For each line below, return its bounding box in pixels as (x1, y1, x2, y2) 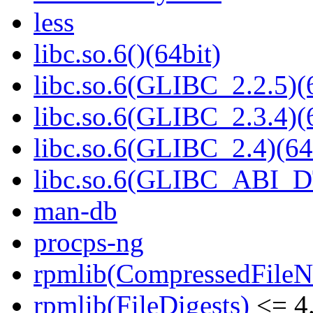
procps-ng (34, 227, 144, 258)
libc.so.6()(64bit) (34, 38, 221, 69)
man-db (34, 196, 117, 226)
